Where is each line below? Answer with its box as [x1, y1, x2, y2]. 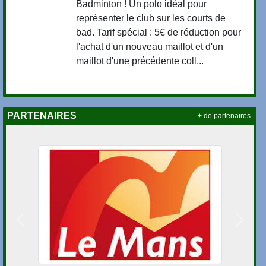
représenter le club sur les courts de [76, 13, 226, 24]
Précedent [20, 220, 64, 231]
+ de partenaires [197, 112, 251, 119]
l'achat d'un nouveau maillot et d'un [76, 42, 224, 52]
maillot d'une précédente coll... [76, 56, 204, 66]
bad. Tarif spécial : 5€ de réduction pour [76, 27, 242, 38]
